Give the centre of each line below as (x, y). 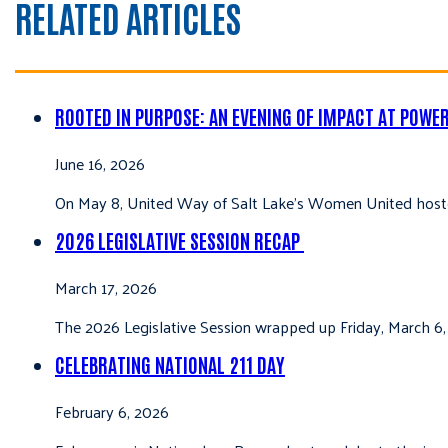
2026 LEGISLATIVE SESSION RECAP (179, 240)
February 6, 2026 (112, 412)
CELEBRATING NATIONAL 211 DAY (170, 364)
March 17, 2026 (106, 288)
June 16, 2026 (100, 164)
